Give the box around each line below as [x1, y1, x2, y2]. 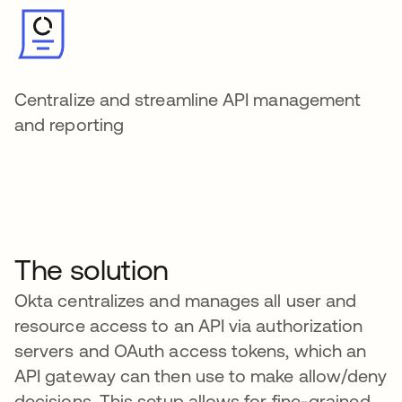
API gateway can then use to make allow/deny [14, 365, 388, 386]
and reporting [14, 114, 125, 135]
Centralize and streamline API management [14, 89, 362, 109]
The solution [14, 253, 170, 286]
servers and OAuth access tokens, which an [14, 340, 367, 361]
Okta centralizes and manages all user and [14, 290, 357, 310]
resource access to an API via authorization [14, 315, 363, 336]
